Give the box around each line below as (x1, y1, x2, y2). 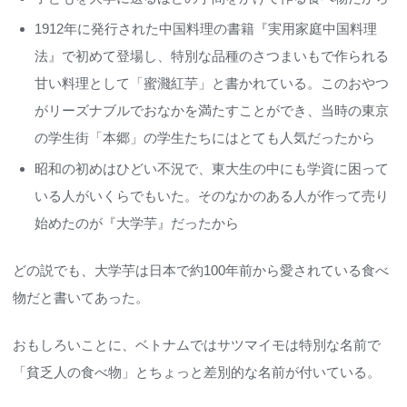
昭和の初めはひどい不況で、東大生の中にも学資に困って (35, 161, 389, 176)
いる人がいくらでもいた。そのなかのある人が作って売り (35, 188, 389, 203)
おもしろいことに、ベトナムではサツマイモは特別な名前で (13, 337, 381, 352)
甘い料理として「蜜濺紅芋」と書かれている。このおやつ (35, 75, 389, 91)
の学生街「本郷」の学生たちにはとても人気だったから (35, 130, 375, 145)
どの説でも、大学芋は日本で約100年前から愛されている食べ (13, 263, 389, 278)
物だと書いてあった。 (13, 290, 149, 305)
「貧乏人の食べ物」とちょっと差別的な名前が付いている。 (13, 364, 381, 380)
